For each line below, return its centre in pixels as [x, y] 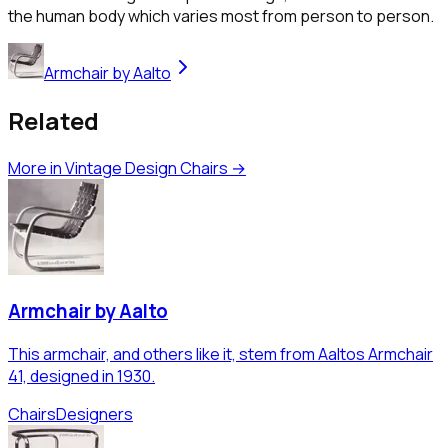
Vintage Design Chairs [146, 167]
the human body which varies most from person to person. [221, 15]
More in [36, 167]
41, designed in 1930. [81, 376]
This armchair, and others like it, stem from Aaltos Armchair [220, 354]
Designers [94, 414]
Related [53, 120]
